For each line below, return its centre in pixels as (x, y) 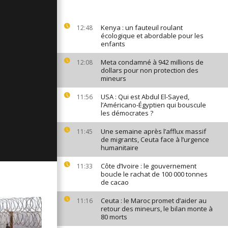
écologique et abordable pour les (152, 36)
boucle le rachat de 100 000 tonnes (154, 174)
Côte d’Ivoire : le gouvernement (149, 166)
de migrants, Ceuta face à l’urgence (155, 139)
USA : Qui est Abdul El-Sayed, (145, 97)
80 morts (114, 217)
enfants (113, 44)
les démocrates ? (127, 113)
